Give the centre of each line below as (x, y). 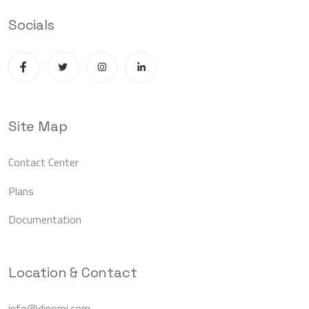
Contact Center (43, 162)
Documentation (45, 219)
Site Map (38, 127)
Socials (31, 25)
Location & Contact (73, 272)
